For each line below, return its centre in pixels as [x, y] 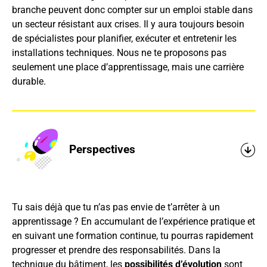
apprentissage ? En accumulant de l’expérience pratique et [133, 221]
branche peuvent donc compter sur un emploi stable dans [132, 10]
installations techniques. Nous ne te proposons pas [119, 52]
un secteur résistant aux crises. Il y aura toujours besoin [128, 24]
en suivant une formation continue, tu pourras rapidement [132, 235]
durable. [29, 81]
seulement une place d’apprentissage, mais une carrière [128, 67]
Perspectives [102, 150]
